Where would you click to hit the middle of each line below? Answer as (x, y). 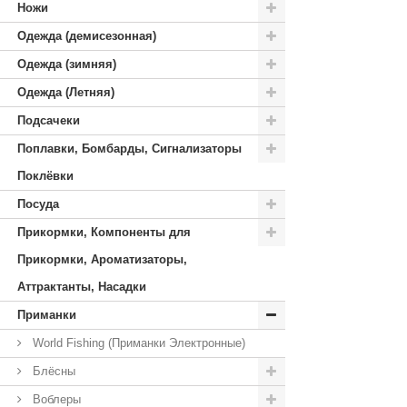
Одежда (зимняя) (67, 64)
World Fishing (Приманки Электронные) (137, 343)
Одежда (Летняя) (66, 92)
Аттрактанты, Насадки (82, 287)
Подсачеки (49, 120)
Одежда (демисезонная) (87, 36)
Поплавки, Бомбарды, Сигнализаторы (129, 149)
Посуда (38, 204)
